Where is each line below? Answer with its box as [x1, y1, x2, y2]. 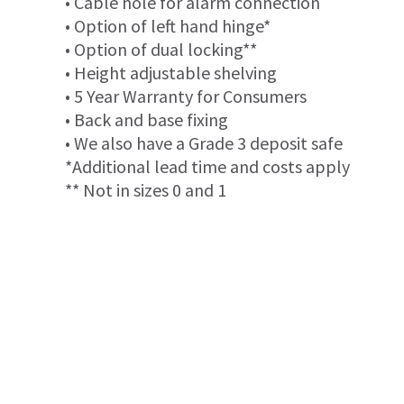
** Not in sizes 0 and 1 [65, 179, 226, 202]
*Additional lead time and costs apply [65, 155, 350, 179]
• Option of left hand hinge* [65, 14, 271, 38]
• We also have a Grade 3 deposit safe [65, 132, 343, 155]
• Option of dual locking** [65, 38, 257, 61]
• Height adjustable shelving [65, 61, 277, 85]
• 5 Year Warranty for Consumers [65, 85, 307, 108]
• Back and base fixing [65, 108, 228, 132]
